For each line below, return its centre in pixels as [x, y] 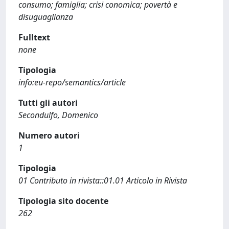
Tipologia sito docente [63, 201]
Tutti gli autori [48, 103]
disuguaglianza [46, 17]
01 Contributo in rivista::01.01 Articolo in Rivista [103, 180]
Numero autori [49, 135]
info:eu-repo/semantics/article [72, 82]
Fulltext [34, 37]
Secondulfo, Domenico [58, 115]
